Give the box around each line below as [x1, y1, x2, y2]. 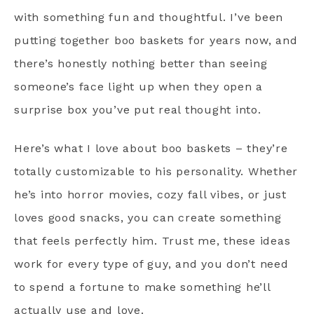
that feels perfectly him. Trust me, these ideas [14, 234, 291, 247]
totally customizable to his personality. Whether [14, 165, 298, 178]
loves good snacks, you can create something [14, 211, 282, 224]
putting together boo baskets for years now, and [14, 34, 298, 47]
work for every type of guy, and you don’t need [14, 257, 289, 271]
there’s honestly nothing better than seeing [14, 57, 268, 70]
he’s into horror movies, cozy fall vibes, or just [14, 188, 287, 201]
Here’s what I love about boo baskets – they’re [14, 142, 288, 155]
